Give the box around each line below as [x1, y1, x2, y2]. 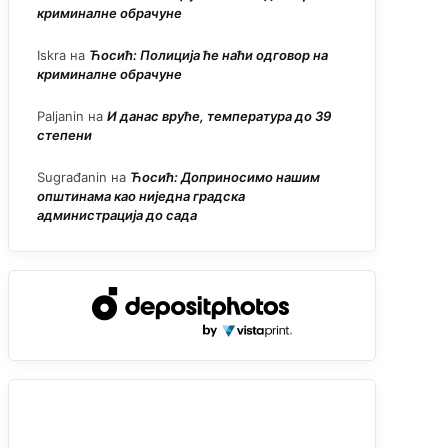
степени [37, 127, 92, 144]
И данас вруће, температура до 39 [107, 108, 331, 125]
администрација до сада [37, 207, 197, 224]
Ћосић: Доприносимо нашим [130, 169, 320, 186]
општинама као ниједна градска [37, 188, 245, 205]
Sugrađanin [37, 169, 107, 186]
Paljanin [37, 108, 84, 125]
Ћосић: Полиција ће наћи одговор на [89, 47, 328, 64]
